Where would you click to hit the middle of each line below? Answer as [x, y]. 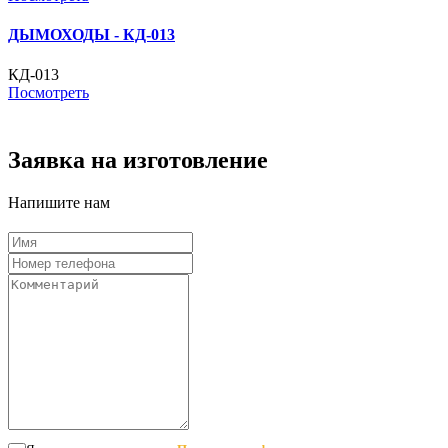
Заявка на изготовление [138, 159]
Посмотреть [48, 92]
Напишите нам [59, 202]
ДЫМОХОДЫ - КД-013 [91, 35]
